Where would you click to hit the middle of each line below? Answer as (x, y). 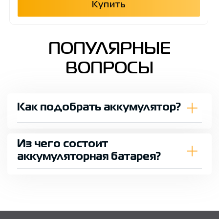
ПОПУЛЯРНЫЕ (109, 49)
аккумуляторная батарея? (89, 157)
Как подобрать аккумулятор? (99, 108)
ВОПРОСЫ (109, 69)
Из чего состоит (63, 144)
